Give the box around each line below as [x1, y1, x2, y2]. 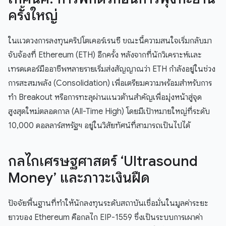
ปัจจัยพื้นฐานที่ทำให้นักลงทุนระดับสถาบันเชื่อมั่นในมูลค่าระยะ [8, 198, 208, 209]
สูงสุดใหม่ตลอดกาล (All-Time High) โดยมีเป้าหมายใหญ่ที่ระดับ [8, 106, 210, 117]
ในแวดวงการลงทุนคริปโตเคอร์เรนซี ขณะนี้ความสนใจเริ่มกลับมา [8, 36, 212, 46]
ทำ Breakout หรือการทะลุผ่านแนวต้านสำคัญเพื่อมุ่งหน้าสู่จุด [8, 92, 202, 103]
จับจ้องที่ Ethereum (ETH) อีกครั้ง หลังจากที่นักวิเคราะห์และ [8, 50, 202, 61]
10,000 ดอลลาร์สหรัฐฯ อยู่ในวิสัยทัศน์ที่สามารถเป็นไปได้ [8, 121, 190, 131]
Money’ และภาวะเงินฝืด [8, 169, 150, 187]
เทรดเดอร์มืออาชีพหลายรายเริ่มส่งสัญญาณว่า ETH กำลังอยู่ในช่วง [8, 64, 215, 75]
